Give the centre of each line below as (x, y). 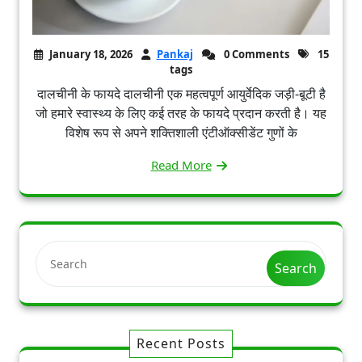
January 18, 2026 (90, 55)
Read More (181, 165)
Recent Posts (181, 344)
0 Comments (255, 55)
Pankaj (175, 55)
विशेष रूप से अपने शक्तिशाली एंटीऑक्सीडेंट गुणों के (181, 133)
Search (296, 269)
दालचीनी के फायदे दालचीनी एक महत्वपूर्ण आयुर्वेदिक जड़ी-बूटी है (181, 94)
